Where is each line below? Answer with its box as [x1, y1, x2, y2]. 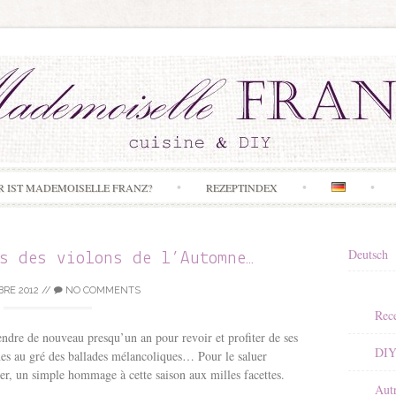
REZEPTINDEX [206, 180, 278, 194]
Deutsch [348, 246, 388, 263]
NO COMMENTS [63, 285, 141, 296]
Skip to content [197, 168, 274, 185]
